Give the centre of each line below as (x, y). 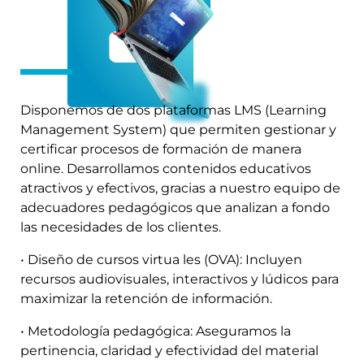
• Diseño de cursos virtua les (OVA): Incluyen (161, 259)
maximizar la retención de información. (146, 298)
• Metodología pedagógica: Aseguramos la (156, 331)
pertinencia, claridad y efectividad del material (169, 350)
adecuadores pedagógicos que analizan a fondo (175, 207)
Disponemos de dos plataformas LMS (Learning (173, 110)
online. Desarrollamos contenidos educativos (166, 168)
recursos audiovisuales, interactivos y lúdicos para (180, 279)
